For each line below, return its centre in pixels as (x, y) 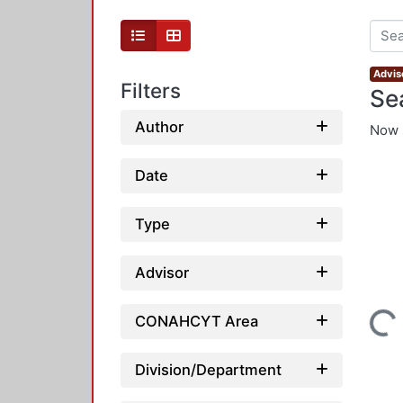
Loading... (363, 327)
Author (159, 126)
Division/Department (208, 369)
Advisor (162, 272)
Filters (151, 91)
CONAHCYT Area (197, 321)
